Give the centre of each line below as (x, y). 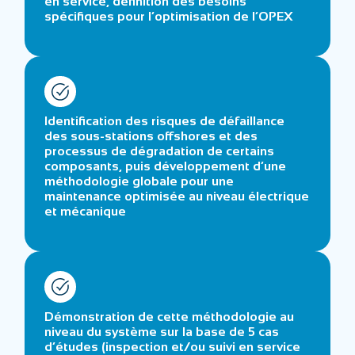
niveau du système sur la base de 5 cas (162, 331)
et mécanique (86, 212)
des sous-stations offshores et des (151, 136)
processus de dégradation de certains (160, 151)
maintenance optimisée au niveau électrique (177, 197)
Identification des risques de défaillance (165, 121)
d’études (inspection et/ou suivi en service (173, 346)
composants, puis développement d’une (166, 166)
